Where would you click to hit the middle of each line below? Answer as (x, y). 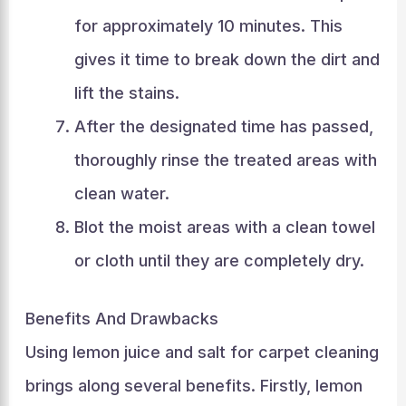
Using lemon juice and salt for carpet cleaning (202, 352)
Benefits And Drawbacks (121, 319)
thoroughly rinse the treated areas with (225, 160)
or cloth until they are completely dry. (219, 261)
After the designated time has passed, (223, 126)
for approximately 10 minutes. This (208, 26)
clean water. (121, 193)
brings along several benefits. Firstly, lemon (193, 386)
